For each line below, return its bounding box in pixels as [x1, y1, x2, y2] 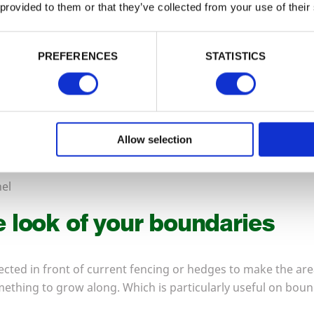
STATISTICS [205, 50, 266, 62]
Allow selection [117, 133, 193, 146]
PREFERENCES [37, 50, 118, 62]
